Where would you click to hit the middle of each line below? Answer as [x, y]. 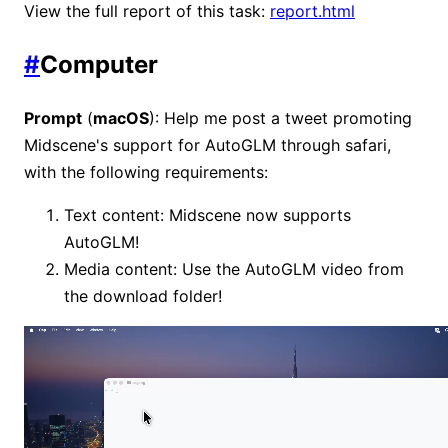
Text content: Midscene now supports [207, 215]
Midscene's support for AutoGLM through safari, [207, 145]
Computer [99, 65]
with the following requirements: [146, 172]
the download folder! [143, 296]
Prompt [53, 118]
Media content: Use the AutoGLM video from [234, 269]
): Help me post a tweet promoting [280, 118]
